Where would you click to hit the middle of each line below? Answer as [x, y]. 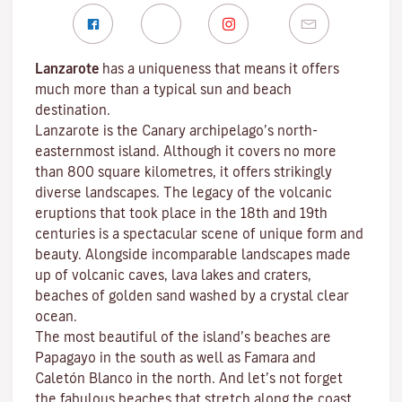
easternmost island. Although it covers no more [186, 151]
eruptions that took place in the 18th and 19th [181, 213]
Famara [267, 358]
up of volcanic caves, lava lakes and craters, [173, 275]
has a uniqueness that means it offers [219, 69]
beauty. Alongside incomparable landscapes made [193, 254]
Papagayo [66, 358]
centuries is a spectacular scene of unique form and [199, 234]
